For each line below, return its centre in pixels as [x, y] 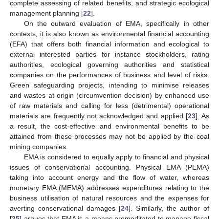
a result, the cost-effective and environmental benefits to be [109, 126]
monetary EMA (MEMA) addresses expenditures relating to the [109, 187]
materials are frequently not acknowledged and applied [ [99, 116]
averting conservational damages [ [65, 208]
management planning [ [46, 13]
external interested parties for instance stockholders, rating [109, 54]
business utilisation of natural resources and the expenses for [109, 198]
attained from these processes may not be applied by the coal [109, 136]
